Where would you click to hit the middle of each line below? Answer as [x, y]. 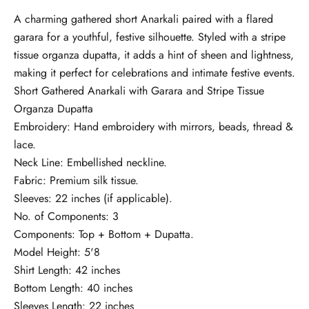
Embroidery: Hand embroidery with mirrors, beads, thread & [153, 127]
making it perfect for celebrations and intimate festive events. [154, 73]
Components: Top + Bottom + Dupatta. [104, 235]
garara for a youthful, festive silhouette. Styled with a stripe [150, 37]
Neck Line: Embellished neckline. [90, 163]
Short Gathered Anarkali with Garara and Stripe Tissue [139, 91]
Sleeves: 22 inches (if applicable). [93, 199]
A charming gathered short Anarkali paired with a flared [143, 19]
